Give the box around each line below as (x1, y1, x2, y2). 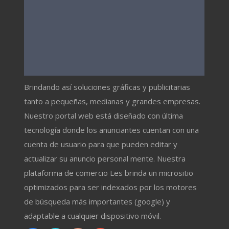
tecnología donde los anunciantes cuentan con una (24, 125, 199, 135)
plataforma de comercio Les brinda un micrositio (24, 168, 194, 178)
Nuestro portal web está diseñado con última (24, 110, 184, 121)
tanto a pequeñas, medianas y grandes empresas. (24, 96, 201, 107)
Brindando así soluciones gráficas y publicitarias (24, 82, 191, 93)
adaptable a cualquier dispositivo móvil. (24, 211, 162, 221)
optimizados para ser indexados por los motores (24, 182, 197, 193)
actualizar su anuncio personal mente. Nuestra (24, 153, 186, 164)
